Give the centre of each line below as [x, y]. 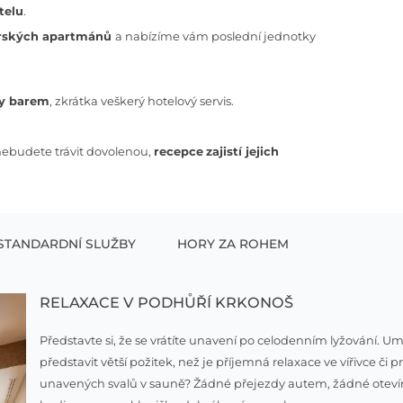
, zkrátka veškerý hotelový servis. [142, 100]
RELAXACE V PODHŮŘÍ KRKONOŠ [167, 303]
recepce [179, 152]
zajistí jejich [243, 152]
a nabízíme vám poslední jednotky [216, 36]
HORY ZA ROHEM [233, 243]
